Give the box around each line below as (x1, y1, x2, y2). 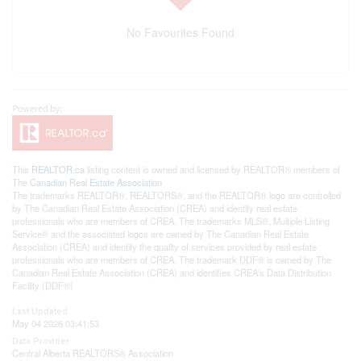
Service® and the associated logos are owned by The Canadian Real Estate (12, 226, 309, 240)
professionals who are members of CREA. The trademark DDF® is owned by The (12, 252, 331, 266)
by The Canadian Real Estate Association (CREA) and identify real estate (12, 201, 297, 214)
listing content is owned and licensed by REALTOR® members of (85, 162, 340, 176)
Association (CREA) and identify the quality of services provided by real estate (12, 239, 317, 253)
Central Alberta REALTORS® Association (12, 346, 173, 359)
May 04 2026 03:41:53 (12, 316, 99, 330)
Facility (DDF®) (12, 278, 73, 292)
